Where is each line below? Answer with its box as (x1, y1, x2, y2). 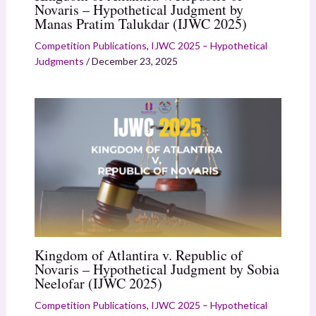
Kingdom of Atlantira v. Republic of (34, 245, 243, 265)
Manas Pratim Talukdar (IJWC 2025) (34, 13, 247, 33)
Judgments (34, 54, 84, 67)
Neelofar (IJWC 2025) (34, 273, 162, 293)
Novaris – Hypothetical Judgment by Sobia (34, 259, 279, 279)
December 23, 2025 (91, 54, 178, 67)
